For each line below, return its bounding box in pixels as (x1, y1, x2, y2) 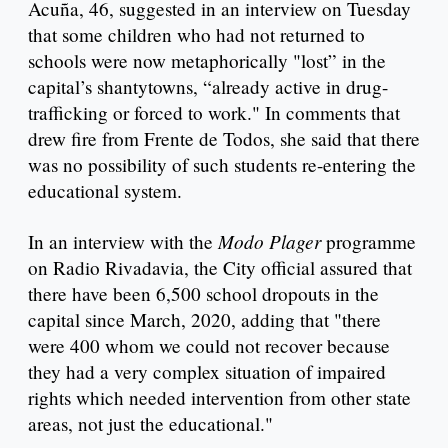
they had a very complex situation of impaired (28, 359, 386, 385)
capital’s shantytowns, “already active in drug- (28, 74, 388, 100)
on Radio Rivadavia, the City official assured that (28, 255, 412, 281)
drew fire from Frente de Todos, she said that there (28, 126, 420, 152)
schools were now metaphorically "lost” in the (28, 48, 386, 74)
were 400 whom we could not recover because (28, 333, 390, 359)
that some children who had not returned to (28, 22, 365, 48)
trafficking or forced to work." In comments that (28, 100, 400, 126)
